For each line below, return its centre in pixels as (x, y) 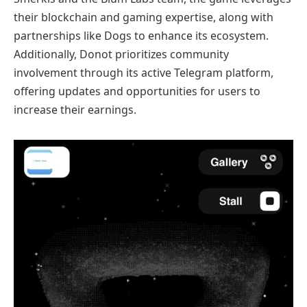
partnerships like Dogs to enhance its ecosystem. (141, 35)
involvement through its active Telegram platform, (144, 72)
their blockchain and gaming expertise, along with (144, 17)
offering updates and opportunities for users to (137, 91)
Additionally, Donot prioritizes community (121, 54)
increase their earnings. (75, 109)
